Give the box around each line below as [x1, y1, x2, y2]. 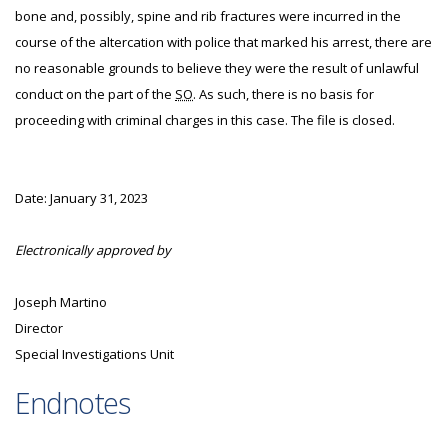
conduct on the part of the [15, 85, 175, 103]
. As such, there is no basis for [193, 85, 374, 103]
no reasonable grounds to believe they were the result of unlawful [15, 59, 419, 77]
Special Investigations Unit [15, 345, 174, 363]
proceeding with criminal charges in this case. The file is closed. [15, 111, 395, 129]
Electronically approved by [15, 241, 171, 259]
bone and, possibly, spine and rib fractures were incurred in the [15, 7, 401, 25]
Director [15, 319, 63, 337]
